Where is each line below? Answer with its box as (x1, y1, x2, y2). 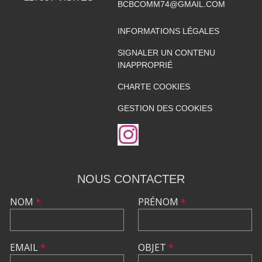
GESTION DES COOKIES (117, 103, 212, 113)
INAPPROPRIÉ (117, 60, 173, 70)
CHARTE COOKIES (117, 81, 190, 91)
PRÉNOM (138, 195, 181, 208)
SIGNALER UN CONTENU (117, 47, 215, 57)
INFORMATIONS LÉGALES (117, 26, 219, 36)
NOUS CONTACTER (77, 172, 185, 185)
